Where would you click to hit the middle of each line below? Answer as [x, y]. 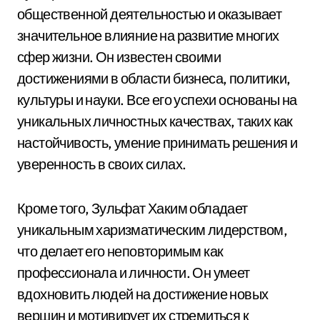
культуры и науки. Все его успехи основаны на [157, 100]
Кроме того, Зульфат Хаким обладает [132, 208]
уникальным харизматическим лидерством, [152, 230]
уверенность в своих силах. [102, 164]
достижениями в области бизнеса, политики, [154, 78]
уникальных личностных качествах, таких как [155, 121]
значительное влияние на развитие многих [148, 35]
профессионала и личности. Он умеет [134, 272]
